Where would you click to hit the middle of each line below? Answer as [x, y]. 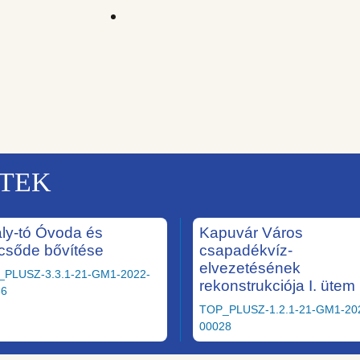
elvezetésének [250, 268]
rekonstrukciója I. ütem [277, 285]
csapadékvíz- [246, 250]
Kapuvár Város [251, 232]
